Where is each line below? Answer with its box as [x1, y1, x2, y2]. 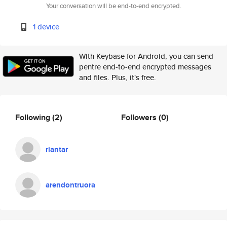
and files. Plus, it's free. [79, 72, 156, 83]
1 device [33, 21, 60, 32]
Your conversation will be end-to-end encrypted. [46, 1, 181, 11]
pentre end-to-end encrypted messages [79, 61, 211, 72]
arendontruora [46, 179, 95, 191]
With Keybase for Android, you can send [79, 51, 213, 61]
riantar [46, 144, 68, 155]
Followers [121, 111, 159, 123]
